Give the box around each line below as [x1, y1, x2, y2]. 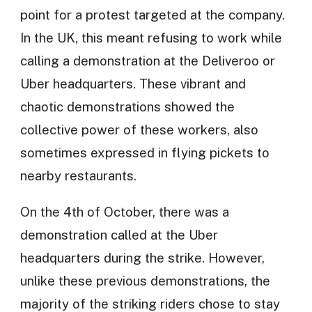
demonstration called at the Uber [19, 227, 218, 243]
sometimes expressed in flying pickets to [19, 145, 270, 161]
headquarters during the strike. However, [19, 250, 265, 266]
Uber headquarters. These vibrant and [19, 76, 246, 92]
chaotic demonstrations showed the [19, 99, 235, 115]
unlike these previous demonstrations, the [19, 273, 270, 289]
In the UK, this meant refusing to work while [19, 30, 282, 46]
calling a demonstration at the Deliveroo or [19, 53, 275, 69]
